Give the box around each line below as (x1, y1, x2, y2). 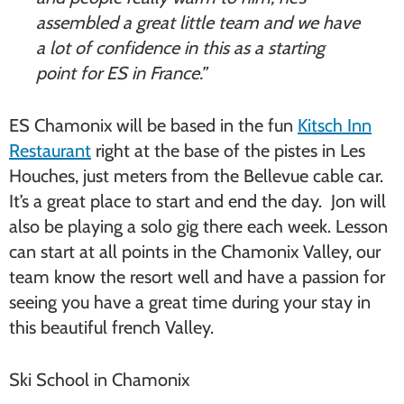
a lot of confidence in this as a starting (36, 37, 325, 59)
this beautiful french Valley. (9, 317, 214, 338)
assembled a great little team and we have (36, 12, 360, 33)
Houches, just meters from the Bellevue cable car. (9, 165, 383, 187)
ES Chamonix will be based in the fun (9, 115, 298, 136)
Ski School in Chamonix (9, 369, 189, 390)
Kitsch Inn (298, 115, 372, 136)
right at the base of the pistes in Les (91, 140, 365, 161)
